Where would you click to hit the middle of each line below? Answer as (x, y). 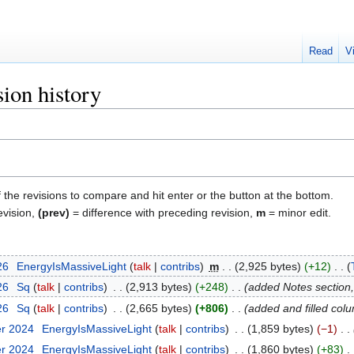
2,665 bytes (158, 308)
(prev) (54, 212)
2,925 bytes (267, 266)
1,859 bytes (280, 329)
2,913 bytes (158, 287)
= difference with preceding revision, (163, 212)
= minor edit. (298, 212)
